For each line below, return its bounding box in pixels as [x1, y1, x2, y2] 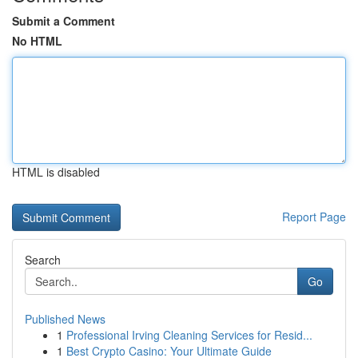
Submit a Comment [12, 13, 115, 29]
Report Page [282, 209, 346, 225]
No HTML [12, 33, 62, 49]
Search [25, 252, 61, 268]
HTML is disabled [12, 164, 100, 180]
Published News [25, 311, 105, 327]
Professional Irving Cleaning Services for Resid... [66, 327, 312, 343]
